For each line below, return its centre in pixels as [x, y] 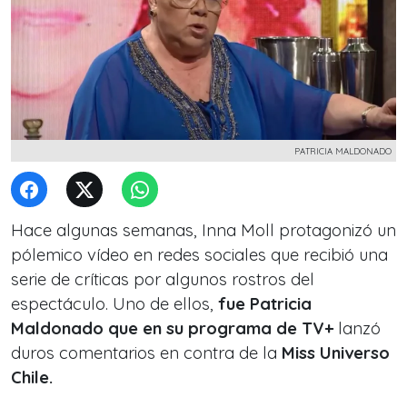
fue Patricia [265, 304]
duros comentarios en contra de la [146, 353]
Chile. [32, 377]
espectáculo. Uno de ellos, [114, 304]
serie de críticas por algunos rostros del [163, 279]
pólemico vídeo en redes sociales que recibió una [199, 255]
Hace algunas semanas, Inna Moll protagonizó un [203, 230]
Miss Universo [336, 353]
